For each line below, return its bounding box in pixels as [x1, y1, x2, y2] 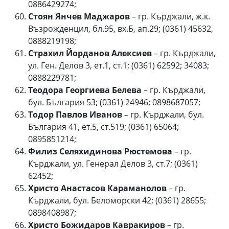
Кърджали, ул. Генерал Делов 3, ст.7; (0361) [28, 158, 198, 169]
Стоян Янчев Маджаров [28, 11, 130, 22]
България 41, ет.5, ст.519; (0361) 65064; [28, 121, 179, 132]
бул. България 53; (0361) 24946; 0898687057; [28, 97, 200, 108]
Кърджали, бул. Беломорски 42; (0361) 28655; [28, 195, 206, 206]
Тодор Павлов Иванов [28, 109, 122, 120]
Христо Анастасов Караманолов [28, 182, 167, 194]
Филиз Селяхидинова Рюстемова [28, 146, 172, 157]
